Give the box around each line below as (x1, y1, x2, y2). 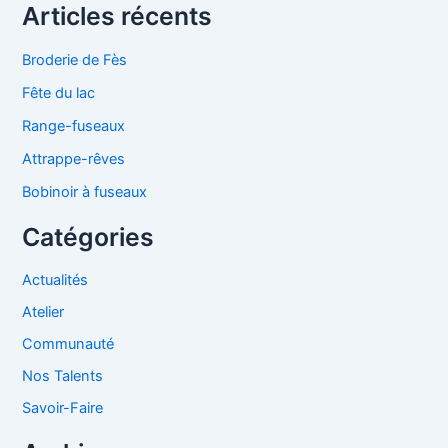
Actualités (22, 271, 89, 290)
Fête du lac (22, 83, 96, 102)
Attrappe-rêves (22, 149, 126, 168)
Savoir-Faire (22, 399, 104, 418)
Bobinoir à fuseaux (22, 182, 148, 201)
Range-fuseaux (22, 116, 126, 135)
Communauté (22, 335, 115, 354)
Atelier (22, 303, 65, 322)
